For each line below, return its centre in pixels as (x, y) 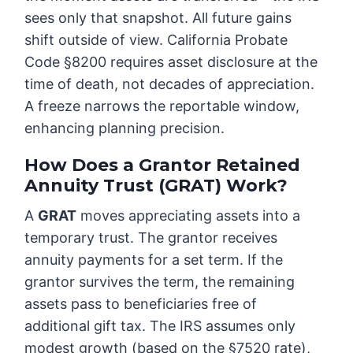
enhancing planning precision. (125, 128)
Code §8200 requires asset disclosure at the (171, 62)
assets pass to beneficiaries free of (141, 304)
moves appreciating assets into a (189, 216)
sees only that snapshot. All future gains (158, 18)
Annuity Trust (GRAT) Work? (156, 186)
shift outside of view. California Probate (156, 40)
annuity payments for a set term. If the (154, 260)
